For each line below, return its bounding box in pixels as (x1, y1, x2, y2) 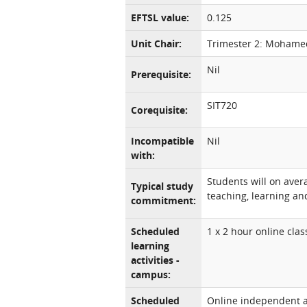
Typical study (131, 180, 193, 193)
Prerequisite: (131, 68, 191, 81)
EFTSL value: (131, 11, 189, 24)
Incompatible (131, 134, 194, 147)
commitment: (131, 194, 196, 207)
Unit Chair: (131, 37, 182, 50)
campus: (131, 268, 171, 281)
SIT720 (207, 99, 237, 112)
